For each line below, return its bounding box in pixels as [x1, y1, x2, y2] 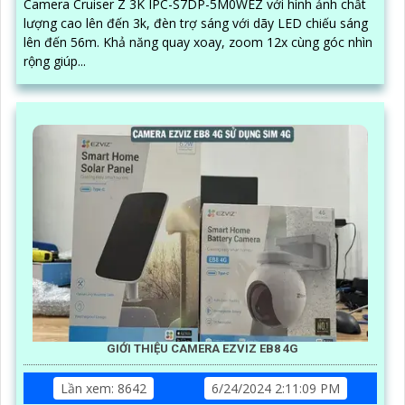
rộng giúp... [24, 52, 86, 70]
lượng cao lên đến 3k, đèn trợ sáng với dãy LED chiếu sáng [24, 14, 368, 32]
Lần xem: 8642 [61, 379, 146, 397]
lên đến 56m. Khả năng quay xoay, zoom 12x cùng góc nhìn [24, 33, 103, 51]
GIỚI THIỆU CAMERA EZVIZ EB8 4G [107, 341, 298, 355]
